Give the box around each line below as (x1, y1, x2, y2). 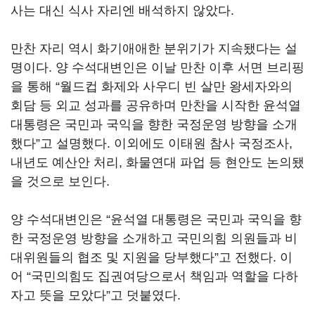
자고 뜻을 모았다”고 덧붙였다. (11, 288, 181, 302)
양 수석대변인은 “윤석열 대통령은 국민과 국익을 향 (11, 212, 302, 226)
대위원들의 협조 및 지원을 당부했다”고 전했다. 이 (11, 250, 292, 264)
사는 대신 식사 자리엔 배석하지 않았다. (11, 4, 234, 18)
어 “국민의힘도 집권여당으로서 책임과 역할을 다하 (11, 269, 298, 283)
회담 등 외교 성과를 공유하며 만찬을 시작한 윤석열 (11, 98, 301, 112)
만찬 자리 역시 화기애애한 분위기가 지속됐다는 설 (11, 41, 297, 56)
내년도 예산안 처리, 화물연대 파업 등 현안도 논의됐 (11, 155, 304, 169)
